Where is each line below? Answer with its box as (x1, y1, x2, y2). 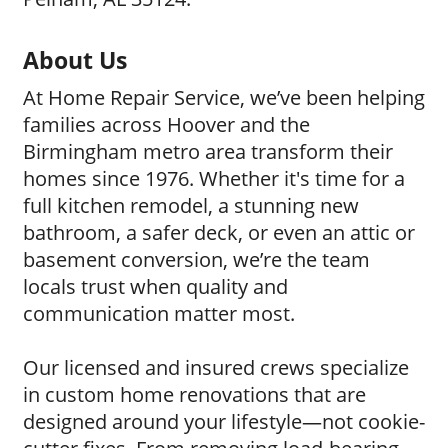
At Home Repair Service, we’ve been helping (23, 83, 425, 111)
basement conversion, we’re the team (23, 245, 370, 273)
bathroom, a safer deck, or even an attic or (23, 218, 415, 246)
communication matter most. (23, 299, 295, 327)
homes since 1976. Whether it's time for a (23, 164, 405, 192)
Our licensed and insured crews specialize (23, 353, 409, 381)
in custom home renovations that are (23, 380, 366, 408)
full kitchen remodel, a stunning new (23, 191, 359, 219)
